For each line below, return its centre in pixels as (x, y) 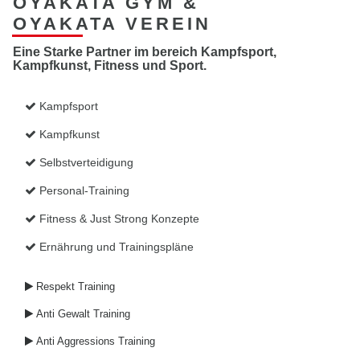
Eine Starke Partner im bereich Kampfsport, (145, 52)
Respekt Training (74, 286)
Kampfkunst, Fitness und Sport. (110, 65)
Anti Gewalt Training (82, 314)
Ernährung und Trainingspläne (115, 247)
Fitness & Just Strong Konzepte (118, 219)
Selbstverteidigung (86, 162)
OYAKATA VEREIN (112, 24)
